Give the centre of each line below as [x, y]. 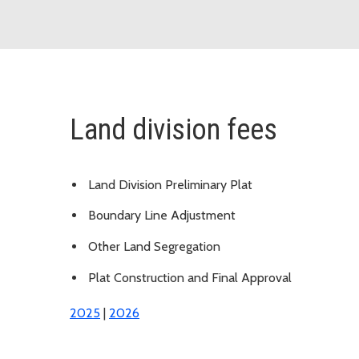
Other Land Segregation [154, 247]
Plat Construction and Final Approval [190, 278]
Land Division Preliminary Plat [170, 184]
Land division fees [173, 129]
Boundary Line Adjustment [162, 216]
